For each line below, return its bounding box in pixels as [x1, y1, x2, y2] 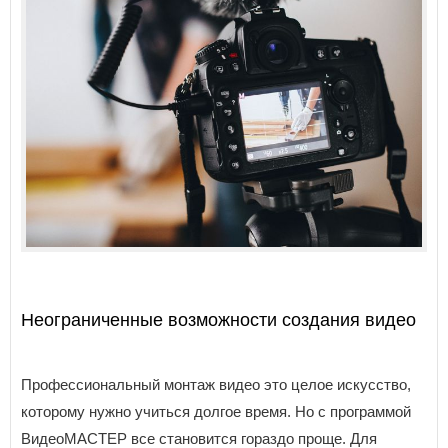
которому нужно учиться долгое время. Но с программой [21, 403, 411, 421]
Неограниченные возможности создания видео [21, 310, 416, 331]
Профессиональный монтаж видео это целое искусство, [21, 376, 411, 394]
